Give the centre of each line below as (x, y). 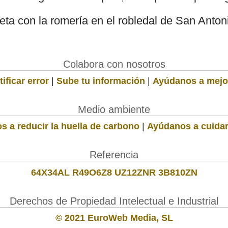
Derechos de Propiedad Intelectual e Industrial (114, 201)
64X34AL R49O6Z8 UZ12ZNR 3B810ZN (114, 172)
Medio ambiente (114, 109)
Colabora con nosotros (114, 64)
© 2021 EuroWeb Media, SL (114, 218)
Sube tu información (101, 81)
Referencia (114, 154)
